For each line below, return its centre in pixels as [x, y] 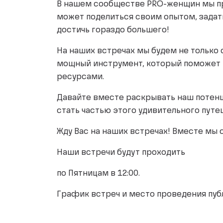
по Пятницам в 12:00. [98, 174]
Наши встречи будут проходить [121, 153]
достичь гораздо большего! [113, 30]
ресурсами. [80, 77]
